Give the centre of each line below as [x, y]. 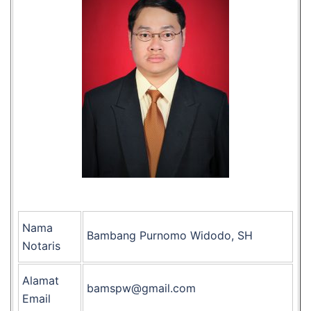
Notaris [41, 246]
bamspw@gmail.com [141, 288]
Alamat [41, 280]
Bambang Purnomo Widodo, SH [170, 235]
